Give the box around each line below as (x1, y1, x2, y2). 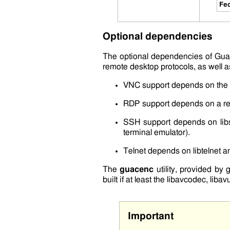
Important (127, 212, 174, 222)
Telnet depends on (123, 147, 193, 156)
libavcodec (166, 176, 206, 184)
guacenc (120, 165, 154, 174)
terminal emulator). (123, 128, 190, 137)
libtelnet (193, 147, 221, 156)
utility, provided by (154, 165, 226, 174)
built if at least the (102, 176, 167, 184)
